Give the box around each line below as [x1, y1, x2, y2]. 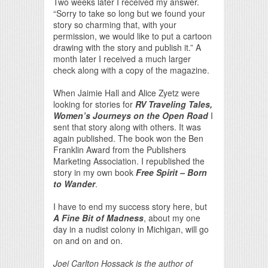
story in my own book [53, 166, 136, 178]
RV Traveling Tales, [135, 98, 212, 110]
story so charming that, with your [53, 18, 176, 31]
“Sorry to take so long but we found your [53, 7, 205, 19]
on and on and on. [53, 234, 123, 246]
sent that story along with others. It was [53, 120, 201, 133]
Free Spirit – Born [136, 166, 207, 178]
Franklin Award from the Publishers [53, 143, 186, 156]
